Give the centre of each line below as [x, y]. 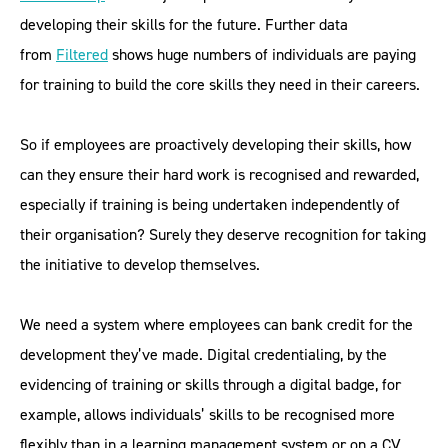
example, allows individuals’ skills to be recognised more [207, 414]
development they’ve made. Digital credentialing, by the [203, 354]
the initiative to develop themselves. [140, 264]
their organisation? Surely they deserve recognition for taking [223, 234]
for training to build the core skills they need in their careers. [220, 84]
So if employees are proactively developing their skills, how [215, 144]
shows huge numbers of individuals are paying [262, 54]
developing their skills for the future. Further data [184, 24]
